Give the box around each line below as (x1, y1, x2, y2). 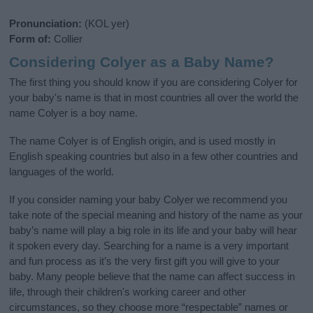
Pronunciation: (9, 17, 82, 30)
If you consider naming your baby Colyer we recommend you (9, 193, 288, 205)
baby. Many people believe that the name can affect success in (9, 270, 296, 282)
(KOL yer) (82, 17, 130, 30)
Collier (51, 33, 83, 45)
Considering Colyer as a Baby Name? (9, 54, 275, 71)
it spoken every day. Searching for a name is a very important (9, 239, 289, 252)
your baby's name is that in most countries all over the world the (9, 91, 299, 103)
